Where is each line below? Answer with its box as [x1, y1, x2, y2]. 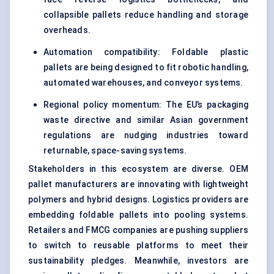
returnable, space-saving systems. [43, 146, 187, 156]
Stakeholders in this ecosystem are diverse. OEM [28, 164, 248, 174]
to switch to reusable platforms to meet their [28, 240, 248, 251]
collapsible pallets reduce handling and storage [43, 10, 248, 20]
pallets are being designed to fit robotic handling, [43, 62, 248, 73]
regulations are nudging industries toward [43, 130, 248, 141]
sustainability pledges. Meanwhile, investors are [28, 256, 248, 266]
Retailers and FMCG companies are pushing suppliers [28, 225, 248, 235]
